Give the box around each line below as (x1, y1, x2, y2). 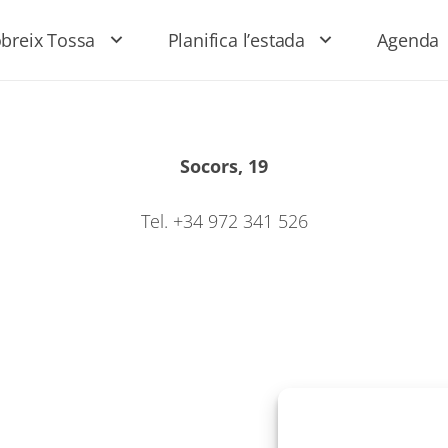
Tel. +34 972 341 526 (140, 209, 308, 233)
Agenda (377, 28, 440, 52)
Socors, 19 (180, 154, 268, 178)
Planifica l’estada (167, 28, 305, 52)
